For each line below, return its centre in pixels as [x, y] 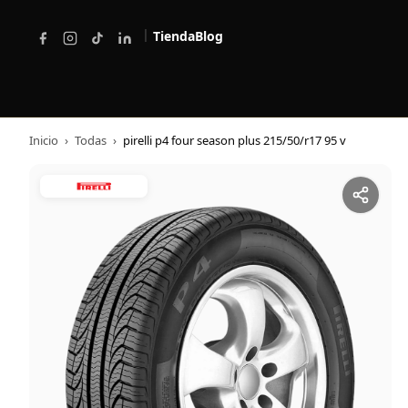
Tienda [174, 36]
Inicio [44, 140]
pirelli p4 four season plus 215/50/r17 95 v [235, 140]
